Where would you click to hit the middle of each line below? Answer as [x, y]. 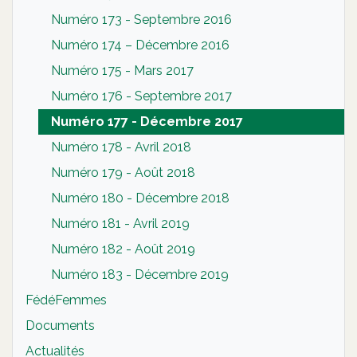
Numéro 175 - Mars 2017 [122, 70]
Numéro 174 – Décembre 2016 [140, 45]
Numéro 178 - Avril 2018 [121, 147]
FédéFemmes [66, 300]
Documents [60, 325]
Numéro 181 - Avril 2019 [120, 223]
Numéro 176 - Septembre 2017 [141, 96]
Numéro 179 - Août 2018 [123, 172]
